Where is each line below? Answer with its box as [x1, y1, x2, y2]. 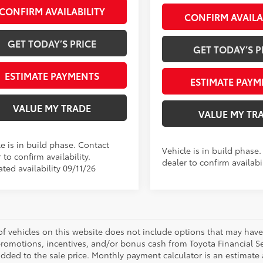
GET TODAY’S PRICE [7, 36, 96, 50]
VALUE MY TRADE [12, 101, 91, 115]
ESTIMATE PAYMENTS [4, 69, 99, 83]
